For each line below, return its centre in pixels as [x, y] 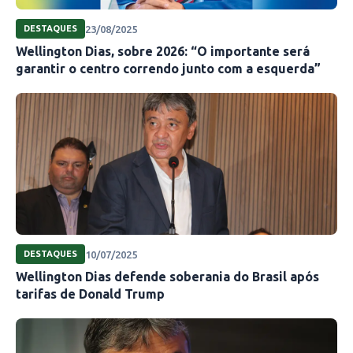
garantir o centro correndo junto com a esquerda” [168, 69]
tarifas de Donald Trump [90, 294]
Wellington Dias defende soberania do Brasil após [167, 277]
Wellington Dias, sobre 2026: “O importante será [163, 52]
